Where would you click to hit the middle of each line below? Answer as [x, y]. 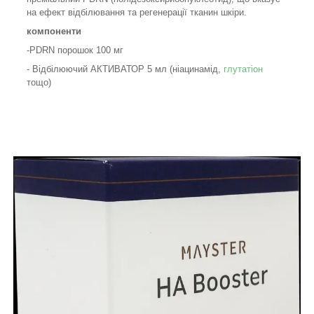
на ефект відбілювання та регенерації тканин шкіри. [137, 12]
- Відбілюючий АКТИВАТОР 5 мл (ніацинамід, [125, 69]
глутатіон [243, 69]
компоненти [54, 31]
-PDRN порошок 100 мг [75, 50]
